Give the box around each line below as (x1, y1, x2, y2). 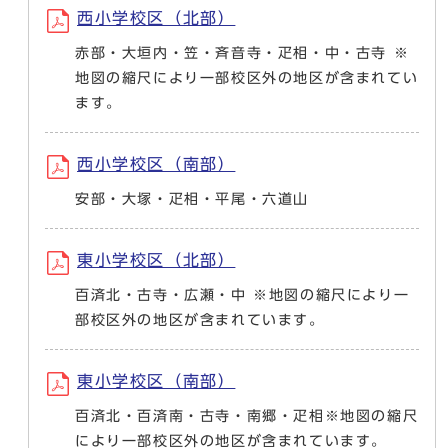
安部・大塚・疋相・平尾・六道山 (75, 192, 309, 206)
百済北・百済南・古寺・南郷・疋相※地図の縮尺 (75, 409, 419, 423)
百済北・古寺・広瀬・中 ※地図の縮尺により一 (75, 288, 410, 302)
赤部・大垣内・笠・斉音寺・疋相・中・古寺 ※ (75, 46, 410, 60)
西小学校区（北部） (77, 10, 236, 26)
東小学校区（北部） (77, 252, 236, 268)
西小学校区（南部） (77, 156, 236, 172)
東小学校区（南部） (77, 373, 236, 389)
